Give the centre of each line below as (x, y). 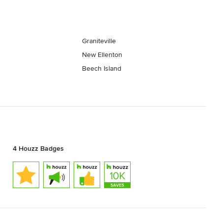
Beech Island (102, 69)
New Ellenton (102, 55)
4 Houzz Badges (38, 148)
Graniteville (99, 41)
